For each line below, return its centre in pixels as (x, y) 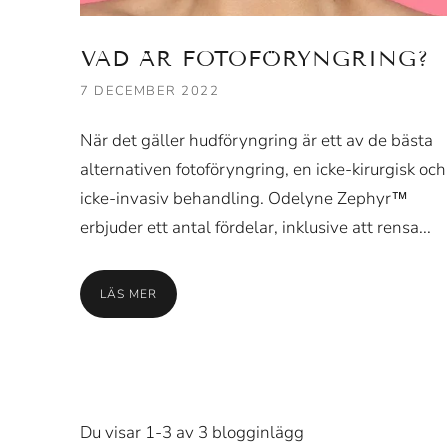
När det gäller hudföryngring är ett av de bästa (256, 140)
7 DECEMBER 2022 (150, 91)
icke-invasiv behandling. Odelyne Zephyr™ (244, 198)
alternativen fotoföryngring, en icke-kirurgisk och (263, 169)
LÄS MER (128, 293)
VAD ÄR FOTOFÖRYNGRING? (255, 58)
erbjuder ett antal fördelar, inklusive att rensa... (255, 227)
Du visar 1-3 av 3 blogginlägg (192, 432)
